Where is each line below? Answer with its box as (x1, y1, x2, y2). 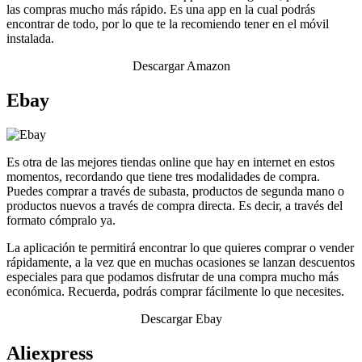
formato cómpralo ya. (6, 213, 116, 228)
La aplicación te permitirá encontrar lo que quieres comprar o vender (6, 241, 354, 255)
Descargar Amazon (132, 59, 230, 74)
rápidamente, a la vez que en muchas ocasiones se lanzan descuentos (6, 255, 355, 270)
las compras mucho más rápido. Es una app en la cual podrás (6, 2, 315, 17)
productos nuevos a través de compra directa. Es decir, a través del (6, 199, 343, 213)
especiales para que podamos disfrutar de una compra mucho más (6, 270, 339, 284)
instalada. (6, 32, 54, 46)
